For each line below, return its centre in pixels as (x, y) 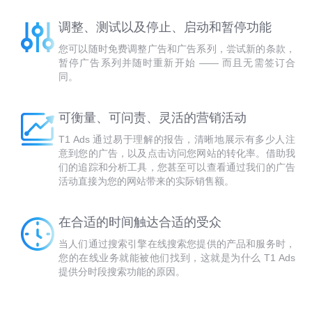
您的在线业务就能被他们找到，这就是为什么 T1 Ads (177, 258)
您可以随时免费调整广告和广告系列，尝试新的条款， (177, 49)
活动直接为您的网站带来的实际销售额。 (146, 181)
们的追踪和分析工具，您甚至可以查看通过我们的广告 (177, 167)
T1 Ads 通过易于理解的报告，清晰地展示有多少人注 (177, 139)
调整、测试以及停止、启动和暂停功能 (165, 27)
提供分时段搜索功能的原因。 (122, 272)
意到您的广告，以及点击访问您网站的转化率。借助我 (177, 153)
